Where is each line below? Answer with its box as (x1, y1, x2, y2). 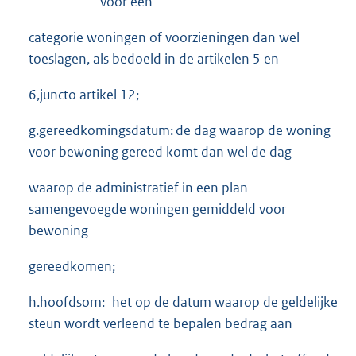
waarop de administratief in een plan (29, 178, 248, 196)
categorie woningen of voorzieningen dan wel (29, 28, 300, 46)
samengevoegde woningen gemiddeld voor (29, 199, 286, 218)
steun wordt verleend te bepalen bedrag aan (29, 314, 292, 332)
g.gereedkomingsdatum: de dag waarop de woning (29, 121, 331, 139)
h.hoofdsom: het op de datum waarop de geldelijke (29, 292, 338, 311)
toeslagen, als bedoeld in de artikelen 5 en (29, 49, 279, 68)
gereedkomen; (29, 257, 115, 275)
